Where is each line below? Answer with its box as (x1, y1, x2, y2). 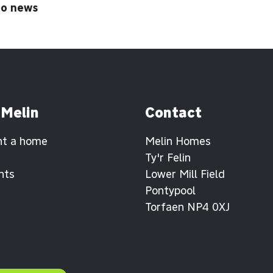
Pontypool (144, 183, 196, 198)
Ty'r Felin (144, 151, 191, 165)
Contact (144, 103, 202, 122)
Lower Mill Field (144, 167, 225, 182)
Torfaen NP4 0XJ (144, 200, 230, 214)
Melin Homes (144, 134, 211, 149)
